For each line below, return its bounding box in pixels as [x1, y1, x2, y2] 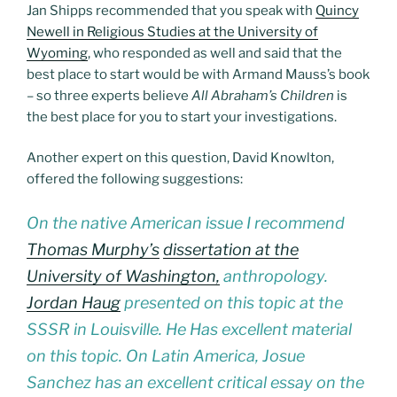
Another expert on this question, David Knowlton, [27, 150, 334, 167]
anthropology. [220, 266, 328, 285]
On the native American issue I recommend [27, 213, 345, 232]
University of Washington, [27, 266, 220, 285]
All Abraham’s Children [191, 87, 334, 104]
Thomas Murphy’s [27, 239, 160, 259]
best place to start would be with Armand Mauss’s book [27, 66, 370, 82]
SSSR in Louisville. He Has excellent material [27, 319, 352, 339]
